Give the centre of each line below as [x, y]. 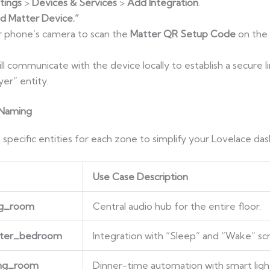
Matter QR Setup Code [183, 33]
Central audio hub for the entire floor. [177, 206]
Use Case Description [140, 177]
